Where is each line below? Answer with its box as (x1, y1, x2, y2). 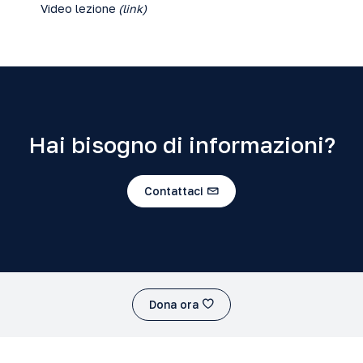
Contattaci (144, 183, 203, 198)
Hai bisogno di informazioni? (28, 131, 335, 158)
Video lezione (41, 2, 116, 15)
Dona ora (149, 297, 199, 311)
